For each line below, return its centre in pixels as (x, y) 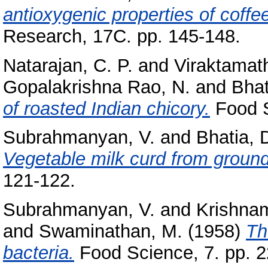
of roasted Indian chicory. (106, 108)
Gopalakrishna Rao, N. (97, 87)
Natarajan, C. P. (68, 65)
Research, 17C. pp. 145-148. (122, 36)
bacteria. (39, 253)
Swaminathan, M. (111, 232)
